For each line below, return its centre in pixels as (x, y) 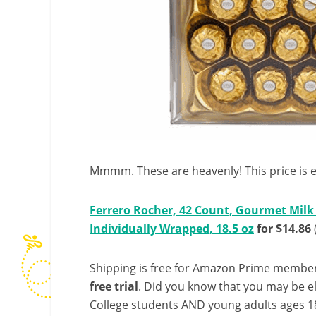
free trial (114, 286)
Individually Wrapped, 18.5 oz (172, 229)
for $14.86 (282, 229)
